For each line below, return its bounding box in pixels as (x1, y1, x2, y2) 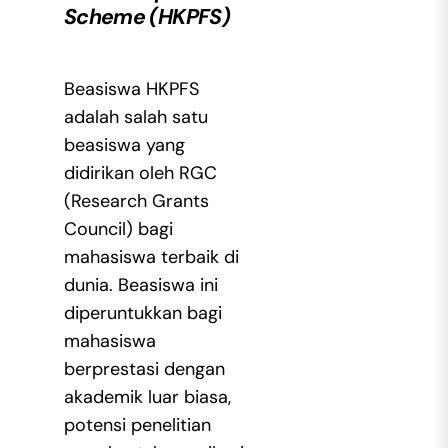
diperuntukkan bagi (63, 300, 222, 325)
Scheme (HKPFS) (63, 2, 230, 31)
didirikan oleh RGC (63, 160, 217, 185)
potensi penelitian (63, 412, 211, 437)
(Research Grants (63, 188, 209, 213)
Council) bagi (63, 216, 173, 241)
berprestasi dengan (63, 356, 225, 381)
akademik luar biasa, (63, 384, 231, 409)
